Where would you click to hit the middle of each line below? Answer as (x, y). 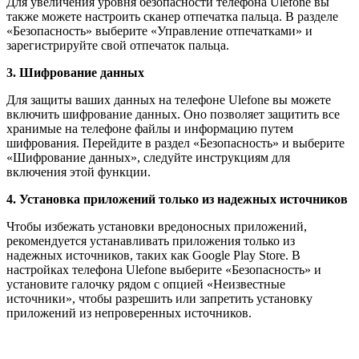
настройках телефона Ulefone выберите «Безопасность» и (164, 269)
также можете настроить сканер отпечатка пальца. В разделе (172, 16)
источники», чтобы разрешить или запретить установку (159, 298)
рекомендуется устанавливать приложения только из (151, 240)
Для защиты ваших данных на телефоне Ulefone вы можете (169, 99)
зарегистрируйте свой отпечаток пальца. (118, 45)
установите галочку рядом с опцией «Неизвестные (146, 284)
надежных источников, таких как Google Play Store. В (153, 255)
